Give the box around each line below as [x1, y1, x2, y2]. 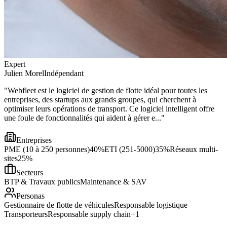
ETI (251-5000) [104, 145, 155, 154]
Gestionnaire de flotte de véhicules [4, 201, 114, 210]
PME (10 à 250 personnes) [4, 145, 90, 154]
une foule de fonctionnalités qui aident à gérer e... [4, 113, 161, 123]
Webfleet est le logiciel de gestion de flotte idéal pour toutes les [8, 86, 207, 95]
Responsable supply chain [48, 210, 131, 219]
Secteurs [16, 168, 43, 177]
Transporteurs [4, 210, 48, 219]
